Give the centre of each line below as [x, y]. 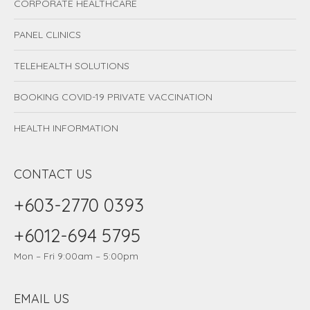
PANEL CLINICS [47, 35]
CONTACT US [53, 174]
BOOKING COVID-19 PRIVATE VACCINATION [113, 97]
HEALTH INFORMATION [66, 128]
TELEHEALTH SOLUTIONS [72, 66]
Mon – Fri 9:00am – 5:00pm [76, 256]
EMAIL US [42, 299]
